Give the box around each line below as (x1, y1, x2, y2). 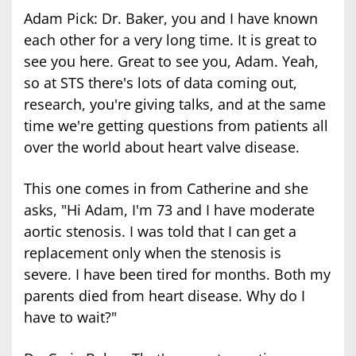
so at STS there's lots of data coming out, (24, 73, 297, 93)
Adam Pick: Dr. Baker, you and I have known (24, 9, 318, 29)
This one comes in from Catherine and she (24, 179, 308, 199)
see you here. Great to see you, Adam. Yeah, (24, 52, 319, 72)
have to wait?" (24, 308, 117, 327)
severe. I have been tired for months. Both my (24, 265, 331, 284)
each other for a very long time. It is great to (24, 30, 317, 50)
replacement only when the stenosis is (24, 243, 281, 263)
